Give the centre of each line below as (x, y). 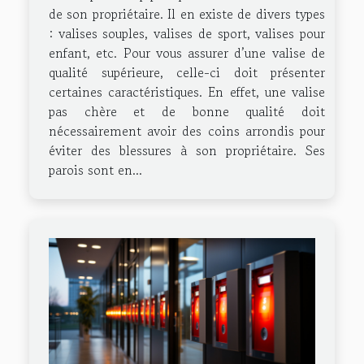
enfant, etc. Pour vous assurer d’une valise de (187, 53)
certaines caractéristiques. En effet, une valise (187, 92)
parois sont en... (95, 170)
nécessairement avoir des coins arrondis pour (187, 131)
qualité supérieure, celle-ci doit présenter (187, 73)
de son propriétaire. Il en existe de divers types (187, 14)
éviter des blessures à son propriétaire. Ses (187, 151)
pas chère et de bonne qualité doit (187, 112)
